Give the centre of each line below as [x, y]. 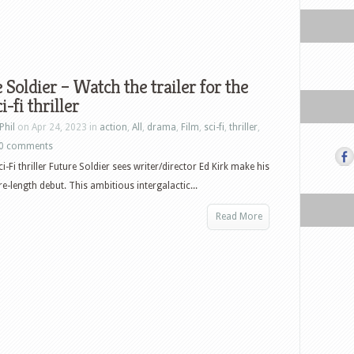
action [113, 127]
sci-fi [214, 127]
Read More [239, 217]
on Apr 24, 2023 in [57, 127]
